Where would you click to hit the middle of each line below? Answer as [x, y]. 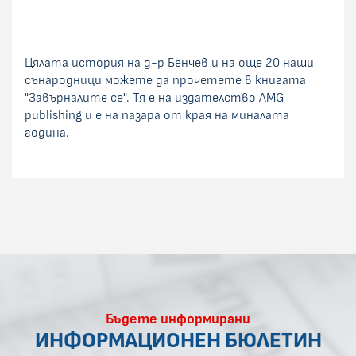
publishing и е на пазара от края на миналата [157, 115]
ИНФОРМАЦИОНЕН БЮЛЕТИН [178, 340]
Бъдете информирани [178, 319]
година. [47, 132]
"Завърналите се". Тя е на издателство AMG [154, 97]
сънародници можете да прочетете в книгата [165, 80]
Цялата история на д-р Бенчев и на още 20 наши [169, 62]
